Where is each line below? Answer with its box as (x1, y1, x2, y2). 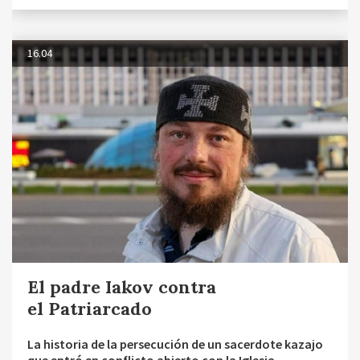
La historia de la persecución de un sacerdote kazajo (27, 336, 323, 353)
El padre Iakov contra (27, 276, 216, 299)
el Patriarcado (27, 297, 152, 321)
